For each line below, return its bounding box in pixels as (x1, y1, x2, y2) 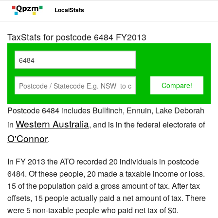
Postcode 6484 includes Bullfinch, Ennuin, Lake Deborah (7, 105, 204, 116)
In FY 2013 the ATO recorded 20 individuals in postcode (7, 156, 199, 167)
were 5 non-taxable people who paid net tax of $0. (7, 204, 179, 216)
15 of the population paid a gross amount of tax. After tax (7, 180, 200, 191)
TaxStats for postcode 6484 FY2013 (7, 31, 146, 43)
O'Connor (7, 131, 48, 145)
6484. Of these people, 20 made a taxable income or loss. (7, 168, 205, 179)
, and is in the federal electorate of (89, 119, 205, 130)
